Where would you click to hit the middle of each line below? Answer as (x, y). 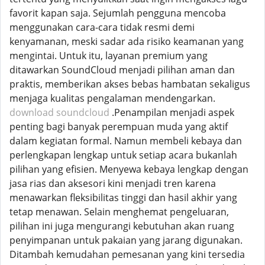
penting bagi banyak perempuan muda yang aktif (119, 127)
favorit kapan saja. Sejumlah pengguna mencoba (118, 13)
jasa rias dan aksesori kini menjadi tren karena (113, 183)
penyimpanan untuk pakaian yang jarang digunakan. (126, 240)
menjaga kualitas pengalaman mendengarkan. (112, 98)
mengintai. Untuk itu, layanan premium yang (109, 56)
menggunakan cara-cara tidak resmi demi (102, 27)
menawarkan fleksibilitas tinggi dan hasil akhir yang (123, 198)
